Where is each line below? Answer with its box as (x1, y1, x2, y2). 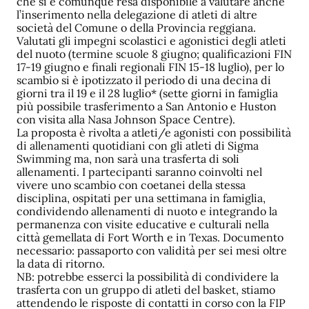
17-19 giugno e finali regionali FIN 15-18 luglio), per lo (17, 60, 284, 74)
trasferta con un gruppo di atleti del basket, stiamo (17, 283, 275, 297)
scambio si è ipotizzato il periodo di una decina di (17, 73, 271, 88)
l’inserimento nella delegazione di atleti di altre (17, 8, 257, 22)
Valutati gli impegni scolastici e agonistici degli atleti (17, 34, 286, 48)
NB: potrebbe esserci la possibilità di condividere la (17, 270, 279, 284)
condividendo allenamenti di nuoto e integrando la (17, 204, 277, 219)
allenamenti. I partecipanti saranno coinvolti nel (17, 165, 262, 179)
